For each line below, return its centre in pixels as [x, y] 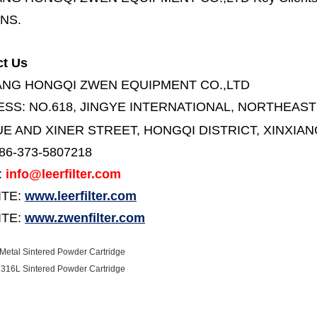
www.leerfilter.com [81, 196]
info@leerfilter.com [63, 174]
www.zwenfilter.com [85, 218]
